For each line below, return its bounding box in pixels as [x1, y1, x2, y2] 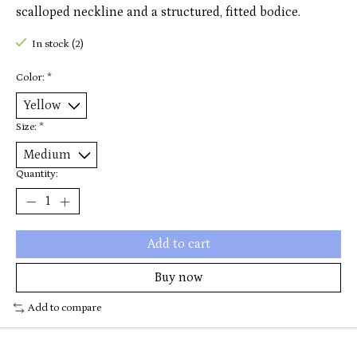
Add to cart [147, 237, 210, 252]
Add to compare [27, 302, 101, 315]
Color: [16, 72, 47, 84]
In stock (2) [31, 38, 84, 51]
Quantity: [16, 168, 58, 181]
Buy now [155, 270, 202, 285]
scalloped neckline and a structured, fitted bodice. [16, 5, 300, 20]
